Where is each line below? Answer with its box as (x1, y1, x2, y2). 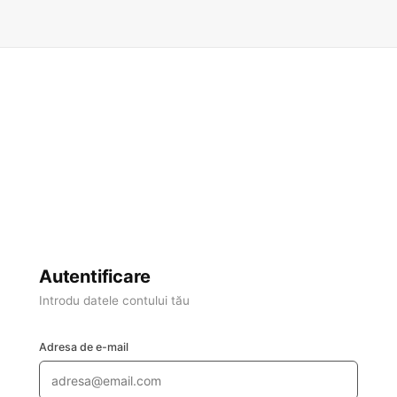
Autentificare (39, 266, 151, 288)
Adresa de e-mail (39, 340, 128, 354)
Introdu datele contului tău (39, 293, 190, 308)
